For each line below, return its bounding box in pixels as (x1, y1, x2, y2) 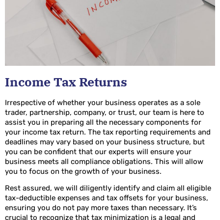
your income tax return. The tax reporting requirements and (5, 127, 211, 137)
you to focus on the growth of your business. (5, 166, 162, 176)
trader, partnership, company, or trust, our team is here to (5, 108, 204, 117)
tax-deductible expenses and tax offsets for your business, (5, 193, 208, 203)
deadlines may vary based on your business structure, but (5, 137, 205, 146)
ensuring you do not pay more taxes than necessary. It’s (5, 203, 197, 213)
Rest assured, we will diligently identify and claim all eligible (5, 184, 211, 193)
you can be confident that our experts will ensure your (5, 147, 192, 156)
